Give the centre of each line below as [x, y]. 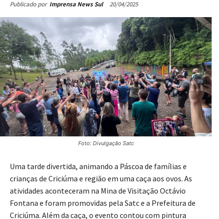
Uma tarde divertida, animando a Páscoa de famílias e [98, 166]
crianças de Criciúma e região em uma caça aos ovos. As [101, 178]
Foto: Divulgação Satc [106, 143]
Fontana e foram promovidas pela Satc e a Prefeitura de [103, 203]
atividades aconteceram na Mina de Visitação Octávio [98, 190]
